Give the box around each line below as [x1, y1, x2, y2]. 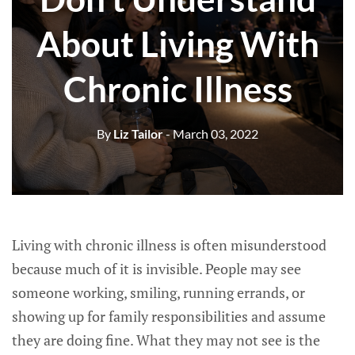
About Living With [36, 22, 319, 64]
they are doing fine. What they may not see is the [12, 330, 320, 349]
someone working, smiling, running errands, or [12, 283, 305, 302]
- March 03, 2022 [166, 125, 258, 141]
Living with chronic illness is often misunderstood [12, 235, 326, 254]
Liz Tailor [111, 125, 163, 141]
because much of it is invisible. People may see [12, 259, 301, 278]
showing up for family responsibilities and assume [12, 307, 326, 326]
